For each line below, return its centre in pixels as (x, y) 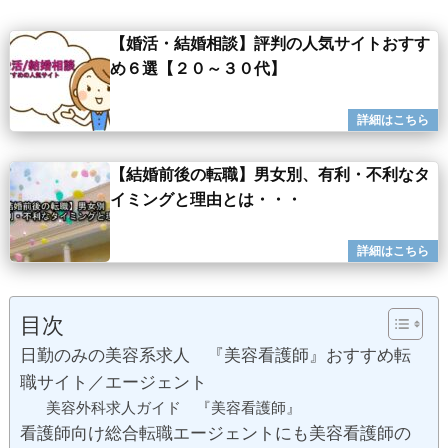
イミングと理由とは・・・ (214, 199)
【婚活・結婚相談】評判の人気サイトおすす (270, 44)
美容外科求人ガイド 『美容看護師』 (173, 408)
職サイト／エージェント (113, 382)
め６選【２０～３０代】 (198, 69)
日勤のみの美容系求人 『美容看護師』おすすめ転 (215, 355)
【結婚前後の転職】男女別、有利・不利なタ (270, 174)
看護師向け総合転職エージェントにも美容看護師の (215, 433)
